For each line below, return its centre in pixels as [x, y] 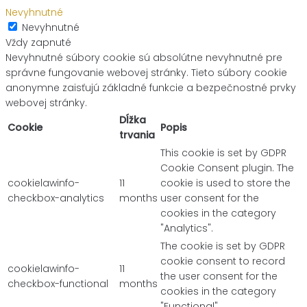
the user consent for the [219, 277]
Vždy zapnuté [38, 43]
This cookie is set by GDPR [223, 153]
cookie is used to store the [225, 183]
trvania [137, 135]
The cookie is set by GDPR [223, 246]
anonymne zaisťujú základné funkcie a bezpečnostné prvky [151, 88]
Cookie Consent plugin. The [227, 168]
